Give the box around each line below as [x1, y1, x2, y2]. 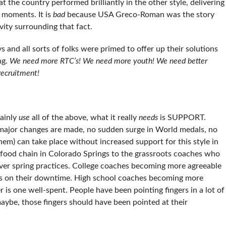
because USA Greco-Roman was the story [65, 10, 214, 19]
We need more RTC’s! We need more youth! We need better [9, 56, 207, 65]
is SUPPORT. [157, 113, 206, 122]
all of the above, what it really [29, 113, 139, 122]
